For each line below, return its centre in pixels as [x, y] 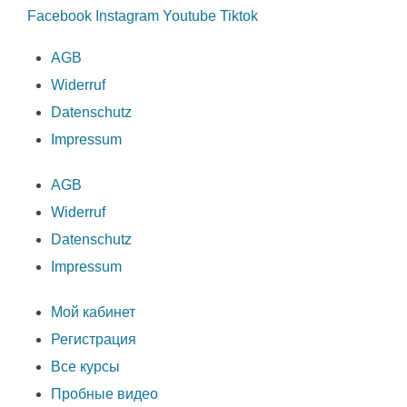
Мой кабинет [93, 312]
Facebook [60, 16]
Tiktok [239, 16]
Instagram [127, 16]
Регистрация [93, 339]
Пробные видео [104, 394]
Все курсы [85, 367]
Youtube [189, 16]
